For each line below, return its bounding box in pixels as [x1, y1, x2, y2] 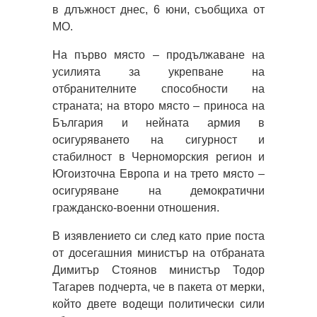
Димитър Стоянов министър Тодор [52, 263, 265, 276]
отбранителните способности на [52, 82, 265, 95]
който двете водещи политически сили [52, 297, 265, 310]
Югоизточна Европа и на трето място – [52, 167, 265, 180]
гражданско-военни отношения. [52, 201, 219, 214]
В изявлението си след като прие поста [52, 229, 265, 242]
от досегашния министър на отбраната [52, 246, 265, 259]
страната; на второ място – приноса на [52, 99, 265, 112]
